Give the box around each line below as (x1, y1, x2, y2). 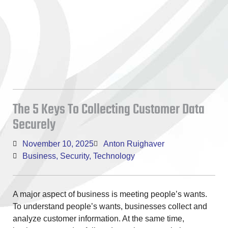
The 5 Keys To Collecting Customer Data (13, 99, 205, 121)
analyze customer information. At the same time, (13, 214, 184, 223)
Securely (13, 114, 55, 136)
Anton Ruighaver (103, 139, 164, 149)
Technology (93, 152, 135, 161)
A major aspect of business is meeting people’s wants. (13, 190, 207, 199)
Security (60, 152, 89, 161)
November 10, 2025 (22, 139, 94, 149)
